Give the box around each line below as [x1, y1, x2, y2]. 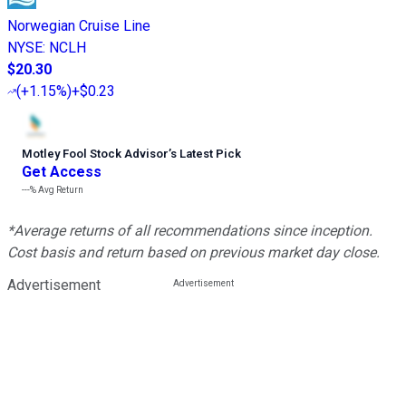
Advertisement [7, 275, 101, 294]
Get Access [22, 162, 101, 180]
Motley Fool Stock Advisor [22, 146, 169, 160]
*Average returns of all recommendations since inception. [7, 221, 372, 239]
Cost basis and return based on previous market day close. [7, 243, 380, 261]
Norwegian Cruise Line [7, 16, 150, 34]
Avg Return [36, 184, 83, 195]
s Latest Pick [170, 146, 241, 160]
